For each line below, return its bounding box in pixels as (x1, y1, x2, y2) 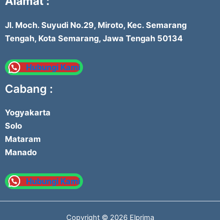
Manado (5, 147, 37, 158)
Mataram (5, 134, 41, 144)
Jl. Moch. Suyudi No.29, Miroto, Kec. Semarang (5, 20, 187, 30)
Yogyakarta (5, 108, 51, 118)
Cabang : (5, 82, 53, 96)
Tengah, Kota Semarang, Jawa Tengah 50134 (5, 33, 183, 43)
